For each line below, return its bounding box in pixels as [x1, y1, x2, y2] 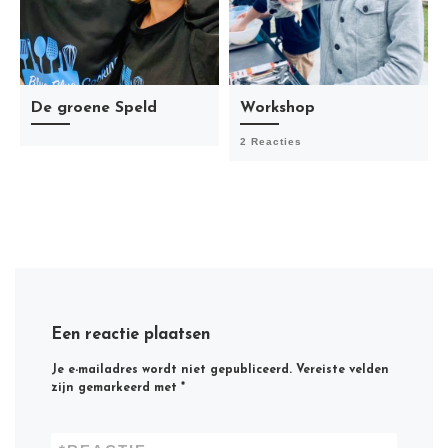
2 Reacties [240, 136, 303, 148]
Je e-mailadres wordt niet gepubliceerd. [51, 364, 293, 377]
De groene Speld [31, 99, 158, 116]
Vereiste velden [296, 364, 390, 377]
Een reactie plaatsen [51, 327, 211, 344]
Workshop [240, 99, 316, 116]
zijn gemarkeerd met [51, 382, 182, 395]
